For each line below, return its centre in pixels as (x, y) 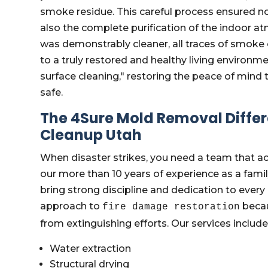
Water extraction (91, 249)
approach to (71, 206)
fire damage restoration (171, 207)
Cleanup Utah (91, 135)
